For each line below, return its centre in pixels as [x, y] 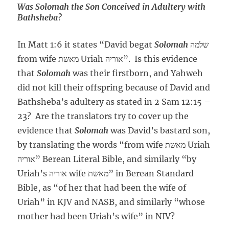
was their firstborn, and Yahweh [137, 73]
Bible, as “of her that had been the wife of [102, 188]
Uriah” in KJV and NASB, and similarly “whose [111, 202]
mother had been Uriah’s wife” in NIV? [96, 216]
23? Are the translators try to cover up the [103, 116]
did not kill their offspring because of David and [114, 88]
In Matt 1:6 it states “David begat [86, 45]
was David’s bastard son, [159, 131]
